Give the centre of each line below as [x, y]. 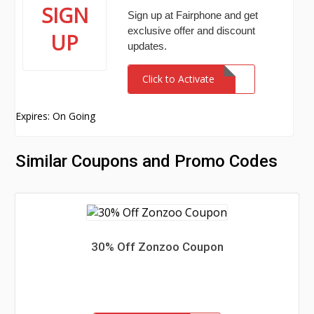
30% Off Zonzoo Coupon [157, 247]
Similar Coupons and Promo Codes [147, 161]
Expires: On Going [56, 116]
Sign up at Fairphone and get [193, 15]
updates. [148, 46]
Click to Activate [179, 79]
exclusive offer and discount [192, 30]
